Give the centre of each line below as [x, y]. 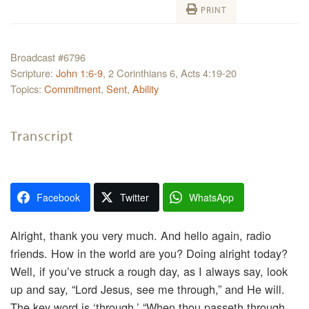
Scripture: [33, 72]
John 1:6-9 [79, 72]
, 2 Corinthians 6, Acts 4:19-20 [170, 72]
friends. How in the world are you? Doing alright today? [149, 253]
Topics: [27, 88]
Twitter [134, 197]
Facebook [58, 197]
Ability [146, 88]
